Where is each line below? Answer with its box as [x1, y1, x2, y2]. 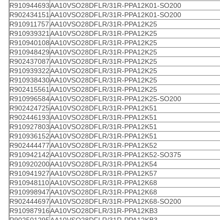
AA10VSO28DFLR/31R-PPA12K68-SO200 [50, 197, 181, 206]
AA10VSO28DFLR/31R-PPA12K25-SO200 [50, 95, 181, 103]
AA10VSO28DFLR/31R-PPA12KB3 [50, 207, 158, 215]
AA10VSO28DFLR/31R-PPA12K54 [50, 160, 157, 168]
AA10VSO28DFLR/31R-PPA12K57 [50, 169, 157, 178]
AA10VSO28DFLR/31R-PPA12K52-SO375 [50, 151, 181, 159]
